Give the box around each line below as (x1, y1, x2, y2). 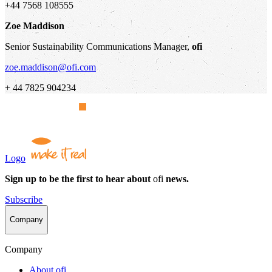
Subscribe (5, 194, 42, 205)
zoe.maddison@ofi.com (5, 61, 96, 72)
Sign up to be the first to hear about (5, 173, 153, 184)
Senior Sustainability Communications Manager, (5, 41, 192, 52)
